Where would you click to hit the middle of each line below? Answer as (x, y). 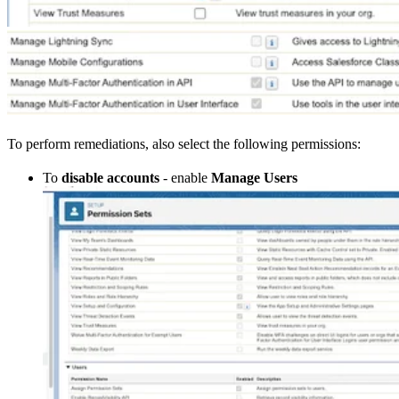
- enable (185, 177)
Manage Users (254, 177)
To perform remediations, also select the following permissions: (184, 143)
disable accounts (110, 177)
